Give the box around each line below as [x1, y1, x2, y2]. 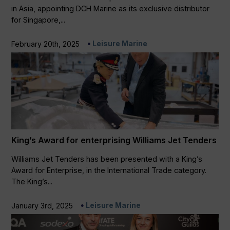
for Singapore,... [11, 15, 66, 25]
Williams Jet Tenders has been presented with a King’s [11, 155, 203, 164]
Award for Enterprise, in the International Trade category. [11, 166, 207, 175]
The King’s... [11, 177, 53, 186]
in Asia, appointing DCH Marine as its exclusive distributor [11, 4, 210, 13]
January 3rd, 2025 [11, 201, 73, 210]
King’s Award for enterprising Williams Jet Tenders [11, 135, 217, 146]
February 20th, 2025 [11, 40, 80, 49]
